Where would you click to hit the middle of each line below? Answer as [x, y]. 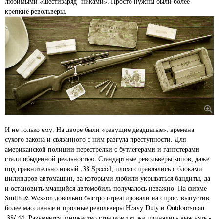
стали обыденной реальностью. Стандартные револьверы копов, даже [107, 159]
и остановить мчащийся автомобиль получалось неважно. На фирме [106, 188]
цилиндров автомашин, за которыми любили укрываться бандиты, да [108, 178]
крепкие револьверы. [36, 11]
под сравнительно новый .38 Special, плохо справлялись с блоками [104, 169]
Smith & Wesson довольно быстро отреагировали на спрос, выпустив [107, 198]
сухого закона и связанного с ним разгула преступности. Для [95, 139]
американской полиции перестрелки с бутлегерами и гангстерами [102, 149]
